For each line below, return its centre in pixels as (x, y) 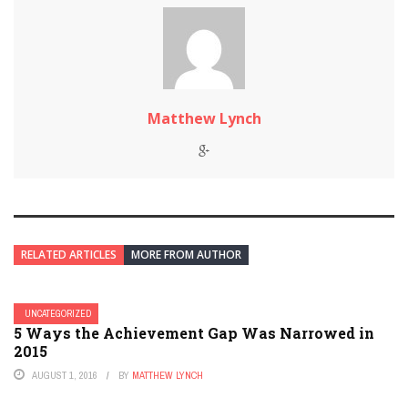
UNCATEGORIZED (58, 314)
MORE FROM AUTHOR (186, 255)
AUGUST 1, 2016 (65, 375)
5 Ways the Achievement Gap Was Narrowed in (194, 333)
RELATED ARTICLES (69, 255)
